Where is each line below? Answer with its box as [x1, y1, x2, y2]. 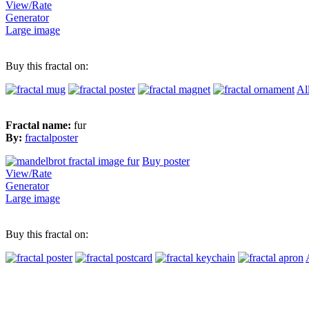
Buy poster [142, 154, 190, 167]
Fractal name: [6, 119, 74, 131]
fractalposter [25, 131, 78, 143]
